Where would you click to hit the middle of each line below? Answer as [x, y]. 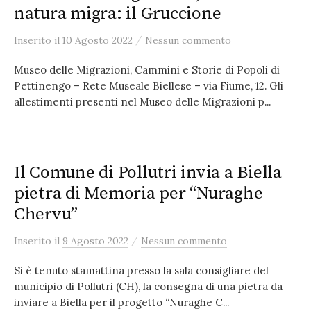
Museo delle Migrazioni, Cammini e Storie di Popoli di [147, 70]
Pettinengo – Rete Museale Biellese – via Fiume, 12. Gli [149, 86]
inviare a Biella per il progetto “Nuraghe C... [121, 302]
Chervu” [46, 214]
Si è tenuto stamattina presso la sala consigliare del [141, 270]
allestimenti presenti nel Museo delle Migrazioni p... [142, 102]
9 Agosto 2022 [95, 241]
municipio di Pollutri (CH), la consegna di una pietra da [148, 286]
